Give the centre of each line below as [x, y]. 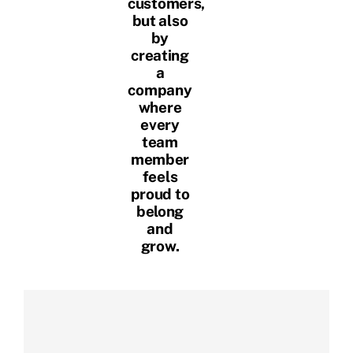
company [160, 89]
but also [160, 20]
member [160, 159]
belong [160, 211]
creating [160, 55]
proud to [160, 193]
